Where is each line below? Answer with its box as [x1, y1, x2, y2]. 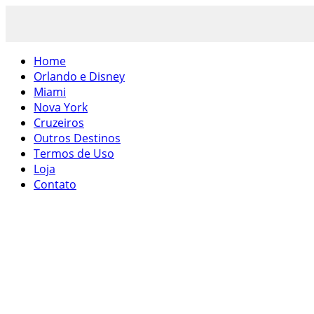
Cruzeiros [34, 115, 84, 130]
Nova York [34, 100, 88, 115]
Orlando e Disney [34, 69, 125, 84]
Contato [34, 177, 76, 192]
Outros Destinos [34, 130, 121, 146]
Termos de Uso [34, 146, 114, 161]
